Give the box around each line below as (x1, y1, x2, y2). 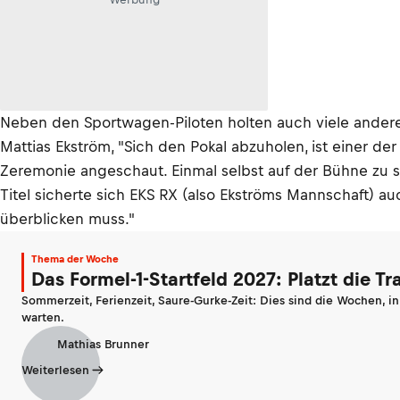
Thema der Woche (31, 254, 119, 264)
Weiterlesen (21, 363, 89, 377)
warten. (21, 311, 64, 324)
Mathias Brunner (57, 337, 149, 351)
